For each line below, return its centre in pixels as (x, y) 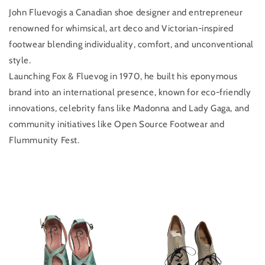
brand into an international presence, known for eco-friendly (130, 92)
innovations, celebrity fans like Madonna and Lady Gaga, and (129, 108)
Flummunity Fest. (44, 140)
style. (20, 60)
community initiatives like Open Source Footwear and (117, 124)
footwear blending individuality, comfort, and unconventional (132, 44)
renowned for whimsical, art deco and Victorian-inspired (122, 28)
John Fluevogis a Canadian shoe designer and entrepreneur (126, 12)
